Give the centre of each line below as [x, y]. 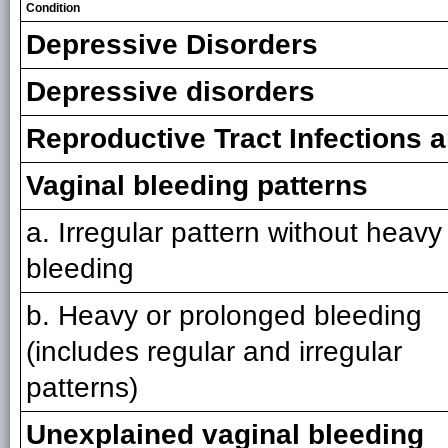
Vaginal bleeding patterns [197, 185]
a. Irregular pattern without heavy [234, 232]
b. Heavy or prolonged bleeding [224, 315]
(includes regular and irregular [214, 351]
